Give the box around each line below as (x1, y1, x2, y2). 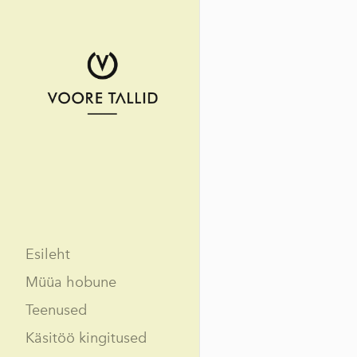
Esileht (25, 245, 70, 263)
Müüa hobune (25, 273, 116, 291)
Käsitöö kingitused (25, 328, 147, 347)
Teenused (25, 300, 87, 319)
